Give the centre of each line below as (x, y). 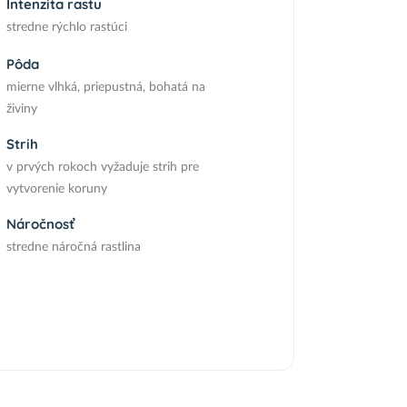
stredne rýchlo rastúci (66, 27)
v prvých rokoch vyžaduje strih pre (102, 167)
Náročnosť (40, 224)
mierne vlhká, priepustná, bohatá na (105, 87)
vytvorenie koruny (56, 189)
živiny (21, 109)
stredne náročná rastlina (73, 247)
